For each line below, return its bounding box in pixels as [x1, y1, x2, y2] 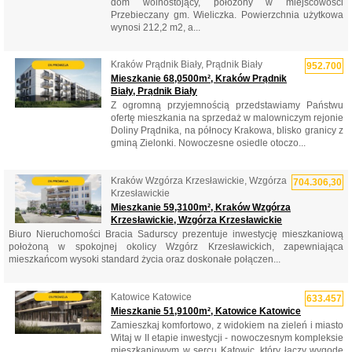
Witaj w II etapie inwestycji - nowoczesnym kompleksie [111, 332, 343, 343]
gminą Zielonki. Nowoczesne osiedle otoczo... [111, 137, 306, 149]
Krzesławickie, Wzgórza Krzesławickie [111, 214, 282, 226]
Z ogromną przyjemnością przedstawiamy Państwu [111, 100, 343, 112]
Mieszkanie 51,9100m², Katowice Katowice [111, 305, 301, 317]
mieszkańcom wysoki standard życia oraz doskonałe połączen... [9, 254, 280, 266]
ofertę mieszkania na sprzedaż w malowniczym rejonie [111, 112, 343, 124]
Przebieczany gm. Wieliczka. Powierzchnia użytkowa [111, 9, 343, 20]
